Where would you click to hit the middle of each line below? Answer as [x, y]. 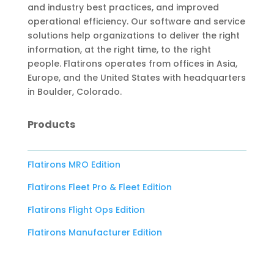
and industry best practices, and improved [123, 8]
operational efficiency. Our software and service [136, 22]
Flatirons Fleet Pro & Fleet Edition [99, 187]
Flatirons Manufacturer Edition [94, 233]
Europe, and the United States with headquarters [136, 78]
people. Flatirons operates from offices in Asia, [132, 64]
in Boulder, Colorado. [74, 92]
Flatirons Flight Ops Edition [86, 210]
